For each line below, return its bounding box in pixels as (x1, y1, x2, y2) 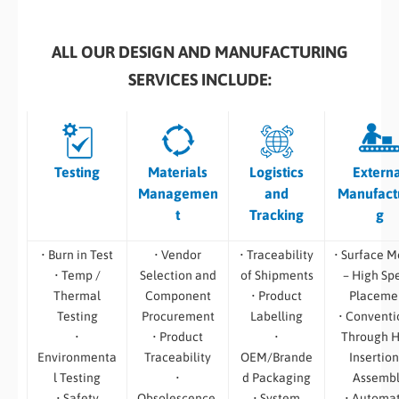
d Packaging (242, 370, 311, 385)
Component (144, 288, 211, 303)
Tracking (249, 206, 304, 223)
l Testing (53, 370, 101, 385)
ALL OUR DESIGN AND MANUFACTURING (51, 42, 348, 61)
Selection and (139, 267, 216, 282)
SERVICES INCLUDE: (127, 69, 272, 89)
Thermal (53, 288, 101, 303)
